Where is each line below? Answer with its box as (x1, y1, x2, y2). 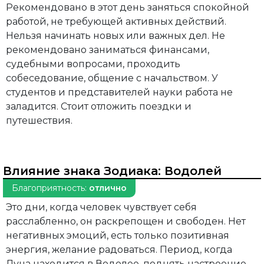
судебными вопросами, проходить (6, 58, 180, 70)
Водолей (164, 164, 222, 179)
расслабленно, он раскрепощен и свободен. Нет (6, 216, 246, 227)
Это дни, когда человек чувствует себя (6, 202, 197, 213)
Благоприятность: (12, 183, 89, 194)
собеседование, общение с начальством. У (6, 72, 218, 84)
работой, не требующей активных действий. (6, 16, 226, 28)
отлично (89, 183, 127, 194)
